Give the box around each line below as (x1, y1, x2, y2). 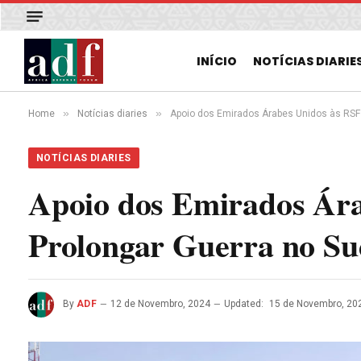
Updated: (224, 298, 264, 310)
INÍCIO (197, 52, 237, 69)
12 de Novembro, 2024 (110, 298, 211, 310)
